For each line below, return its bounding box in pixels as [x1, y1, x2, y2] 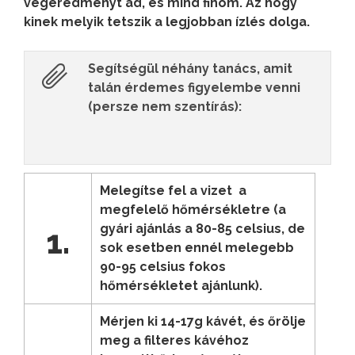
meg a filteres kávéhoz [100, 332, 249, 348]
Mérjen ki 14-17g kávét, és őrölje [100, 313, 306, 329]
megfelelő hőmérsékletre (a [100, 201, 286, 217]
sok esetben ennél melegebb [100, 239, 294, 255]
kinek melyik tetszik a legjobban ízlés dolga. [24, 13, 310, 29]
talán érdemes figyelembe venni [88, 79, 300, 95]
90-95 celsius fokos [100, 258, 226, 274]
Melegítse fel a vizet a [100, 182, 246, 198]
